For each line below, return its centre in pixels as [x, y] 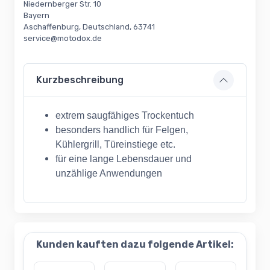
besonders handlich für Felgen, [122, 130]
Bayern [36, 16]
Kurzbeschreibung [80, 80]
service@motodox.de [63, 39]
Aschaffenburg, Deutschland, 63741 [89, 27]
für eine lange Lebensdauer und [124, 159]
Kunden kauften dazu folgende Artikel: [135, 245]
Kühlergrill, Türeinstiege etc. [115, 145]
